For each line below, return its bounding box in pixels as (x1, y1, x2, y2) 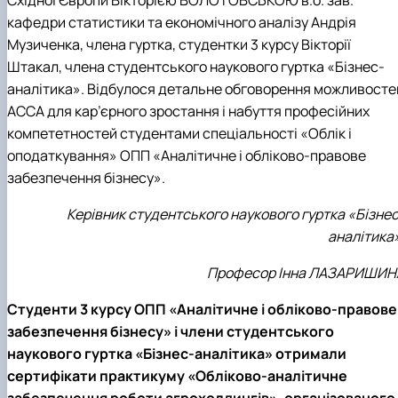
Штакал (7, 57, 59, 77)
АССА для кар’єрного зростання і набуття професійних (7, 101, 370, 122)
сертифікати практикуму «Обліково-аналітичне (7, 366, 347, 386)
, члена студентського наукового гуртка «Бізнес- (59, 57, 385, 77)
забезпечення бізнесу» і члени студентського (7, 322, 334, 342)
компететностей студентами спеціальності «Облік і (7, 123, 352, 144)
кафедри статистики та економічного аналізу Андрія (7, 12, 356, 33)
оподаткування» (7, 146, 117, 166)
